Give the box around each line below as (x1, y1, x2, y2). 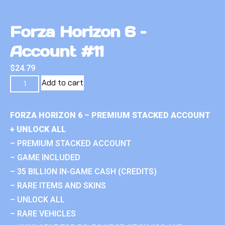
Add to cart (42, 77, 84, 88)
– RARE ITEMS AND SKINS (10, 180, 106, 190)
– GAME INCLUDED (10, 152, 80, 162)
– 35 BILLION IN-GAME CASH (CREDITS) (10, 166, 157, 176)
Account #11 (10, 41, 103, 61)
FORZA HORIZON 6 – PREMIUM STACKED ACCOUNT (10, 110, 210, 120)
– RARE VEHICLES (10, 208, 76, 218)
